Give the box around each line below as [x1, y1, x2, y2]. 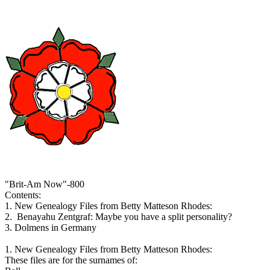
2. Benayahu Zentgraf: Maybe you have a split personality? [5, 212, 232, 222]
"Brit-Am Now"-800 [5, 179, 84, 189]
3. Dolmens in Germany [5, 222, 96, 233]
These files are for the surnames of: [5, 255, 137, 265]
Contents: [5, 190, 41, 200]
